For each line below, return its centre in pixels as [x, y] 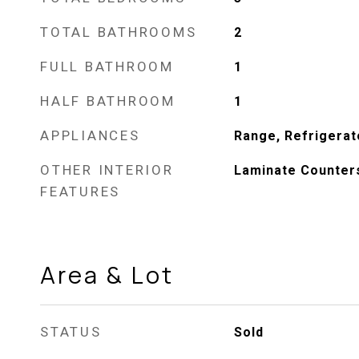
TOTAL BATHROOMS [119, 32]
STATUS [71, 332]
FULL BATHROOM [107, 67]
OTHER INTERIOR [107, 170]
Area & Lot [107, 275]
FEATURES [80, 192]
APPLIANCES [90, 135]
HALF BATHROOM [108, 101]
